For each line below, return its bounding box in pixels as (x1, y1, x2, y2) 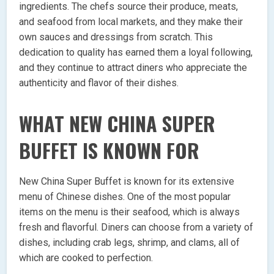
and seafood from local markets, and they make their (19, 15, 243, 28)
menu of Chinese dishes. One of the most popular (19, 190, 231, 202)
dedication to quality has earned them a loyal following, (19, 46, 253, 58)
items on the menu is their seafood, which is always (19, 206, 240, 218)
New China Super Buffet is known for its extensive (19, 175, 235, 187)
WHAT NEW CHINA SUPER (19, 108, 216, 138)
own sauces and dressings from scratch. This (19, 31, 213, 43)
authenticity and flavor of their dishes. (19, 76, 179, 89)
